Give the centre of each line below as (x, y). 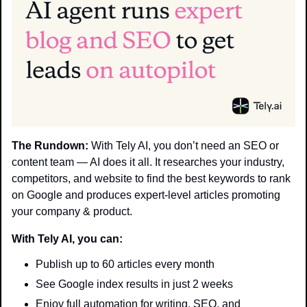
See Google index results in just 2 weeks (134, 284)
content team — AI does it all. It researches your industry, (148, 162)
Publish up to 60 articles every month (125, 265)
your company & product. (72, 212)
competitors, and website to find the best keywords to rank (151, 179)
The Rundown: (50, 146)
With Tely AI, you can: (67, 239)
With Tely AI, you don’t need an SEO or (184, 146)
